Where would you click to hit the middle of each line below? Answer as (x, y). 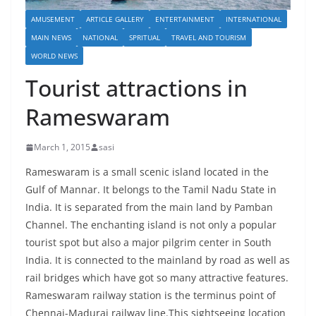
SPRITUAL (145, 38)
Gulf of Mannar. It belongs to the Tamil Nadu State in (151, 190)
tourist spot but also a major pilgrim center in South (148, 243)
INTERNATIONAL (254, 19)
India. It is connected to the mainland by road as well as (158, 260)
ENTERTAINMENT (185, 19)
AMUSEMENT (53, 19)
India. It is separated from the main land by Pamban (149, 207)
